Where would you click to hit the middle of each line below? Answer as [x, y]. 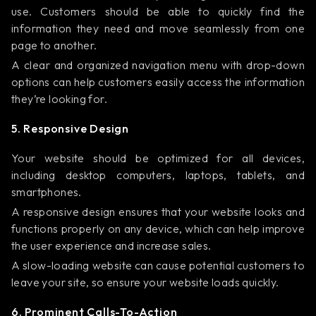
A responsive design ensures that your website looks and [158, 212]
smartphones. [47, 192]
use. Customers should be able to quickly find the [158, 11]
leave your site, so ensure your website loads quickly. [145, 282]
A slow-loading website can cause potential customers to [158, 265]
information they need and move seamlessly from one [158, 28]
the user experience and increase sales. [111, 245]
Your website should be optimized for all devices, [158, 158]
